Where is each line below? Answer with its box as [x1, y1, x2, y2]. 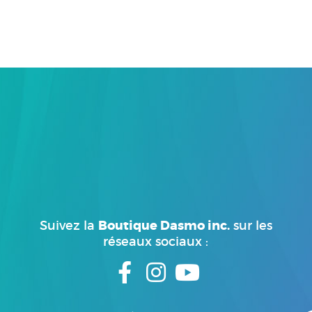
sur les [229, 218, 272, 233]
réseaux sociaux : [103, 234, 209, 249]
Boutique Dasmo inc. [97, 217, 230, 234]
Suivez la [39, 218, 98, 233]
